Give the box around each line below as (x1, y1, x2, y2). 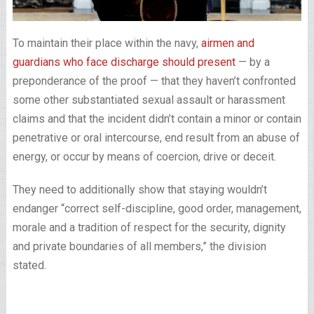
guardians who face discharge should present (12, 55, 235, 69)
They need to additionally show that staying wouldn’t (12, 183, 267, 197)
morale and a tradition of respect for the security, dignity (12, 221, 286, 235)
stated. (12, 259, 46, 273)
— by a (235, 55, 270, 69)
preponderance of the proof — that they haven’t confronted (12, 74, 296, 88)
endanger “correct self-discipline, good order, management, (12, 202, 301, 216)
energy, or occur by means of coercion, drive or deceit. (12, 150, 276, 164)
